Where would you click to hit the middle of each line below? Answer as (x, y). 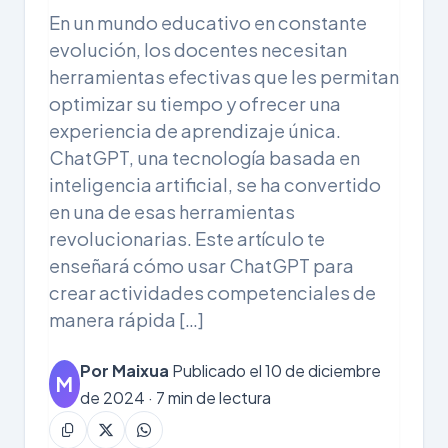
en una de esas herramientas (172, 211)
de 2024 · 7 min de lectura (175, 397)
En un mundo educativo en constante (208, 22)
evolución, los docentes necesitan (198, 49)
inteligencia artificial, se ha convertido (215, 184)
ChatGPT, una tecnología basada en (204, 157)
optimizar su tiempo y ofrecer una (195, 103)
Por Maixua (124, 370)
